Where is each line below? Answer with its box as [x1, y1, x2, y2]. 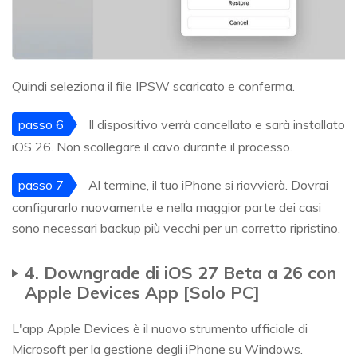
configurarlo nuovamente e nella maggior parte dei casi [12, 199, 321, 216]
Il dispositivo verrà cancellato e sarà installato [85, 116, 345, 133]
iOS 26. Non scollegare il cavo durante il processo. [12, 139, 292, 155]
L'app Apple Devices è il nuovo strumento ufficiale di [12, 320, 308, 337]
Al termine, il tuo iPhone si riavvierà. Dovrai [85, 177, 328, 194]
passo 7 [18, 177, 64, 194]
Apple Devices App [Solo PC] [25, 281, 260, 304]
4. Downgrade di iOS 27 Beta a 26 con [25, 261, 336, 284]
